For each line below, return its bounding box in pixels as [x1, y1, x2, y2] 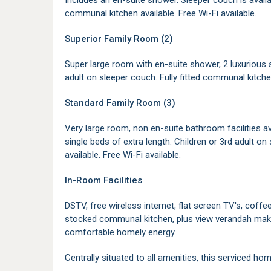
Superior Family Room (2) [65, 33, 173, 44]
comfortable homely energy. [65, 227, 178, 238]
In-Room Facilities [65, 175, 142, 186]
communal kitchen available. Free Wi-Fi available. [65, 8, 256, 19]
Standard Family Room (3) [65, 97, 175, 108]
